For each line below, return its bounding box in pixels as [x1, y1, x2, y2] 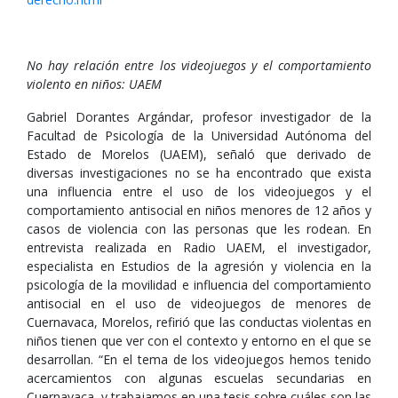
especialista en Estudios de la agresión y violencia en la [27, 258, 371, 275]
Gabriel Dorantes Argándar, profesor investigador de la [27, 108, 371, 125]
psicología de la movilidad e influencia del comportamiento [27, 276, 371, 293]
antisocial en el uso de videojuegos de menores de [27, 295, 371, 312]
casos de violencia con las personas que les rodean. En [27, 220, 371, 237]
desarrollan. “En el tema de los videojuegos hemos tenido [27, 351, 371, 368]
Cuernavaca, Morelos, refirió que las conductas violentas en [27, 314, 371, 330]
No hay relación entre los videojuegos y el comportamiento [27, 57, 371, 74]
